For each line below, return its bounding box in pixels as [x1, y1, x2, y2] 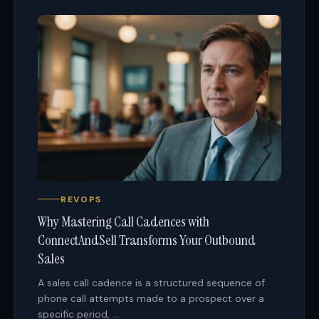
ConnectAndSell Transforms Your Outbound [38, 230, 256, 249]
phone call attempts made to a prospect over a [38, 291, 264, 305]
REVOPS [61, 193, 103, 205]
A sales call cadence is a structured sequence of [38, 276, 265, 289]
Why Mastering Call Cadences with [38, 211, 209, 231]
